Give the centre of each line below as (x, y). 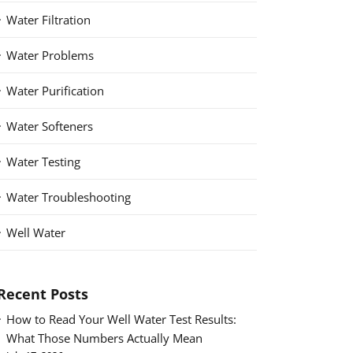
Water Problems (50, 56)
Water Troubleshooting (69, 197)
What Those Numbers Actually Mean (104, 338)
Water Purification (55, 91)
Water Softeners (50, 126)
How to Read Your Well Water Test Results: (121, 320)
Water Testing (43, 162)
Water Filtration (48, 20)
